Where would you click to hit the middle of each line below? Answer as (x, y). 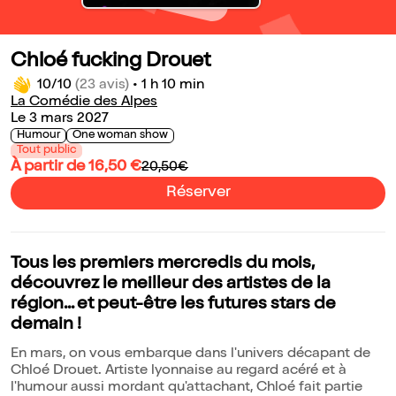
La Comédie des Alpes (84, 103)
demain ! (46, 326)
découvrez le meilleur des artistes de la (171, 285)
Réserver (198, 193)
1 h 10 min (173, 86)
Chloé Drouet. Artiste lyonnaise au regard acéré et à (179, 372)
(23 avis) (102, 86)
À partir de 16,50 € (76, 168)
